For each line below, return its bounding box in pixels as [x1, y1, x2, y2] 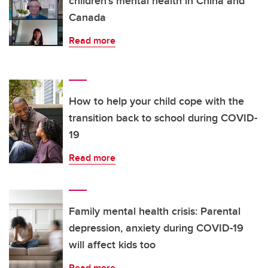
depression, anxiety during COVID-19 [69, 220, 243, 236]
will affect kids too [69, 236, 156, 252]
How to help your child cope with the [69, 93, 244, 109]
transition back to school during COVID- [69, 109, 257, 126]
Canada [69, 9, 106, 25]
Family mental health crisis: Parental [69, 203, 240, 219]
